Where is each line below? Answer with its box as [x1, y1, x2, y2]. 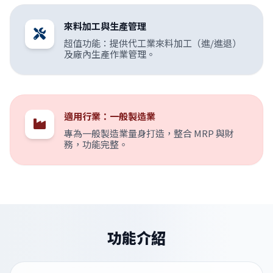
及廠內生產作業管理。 [64, 48, 155, 60]
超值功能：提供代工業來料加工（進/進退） [64, 37, 241, 49]
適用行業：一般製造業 [64, 110, 155, 122]
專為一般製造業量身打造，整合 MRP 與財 [64, 127, 234, 140]
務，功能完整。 [64, 138, 128, 151]
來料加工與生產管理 [64, 19, 146, 32]
